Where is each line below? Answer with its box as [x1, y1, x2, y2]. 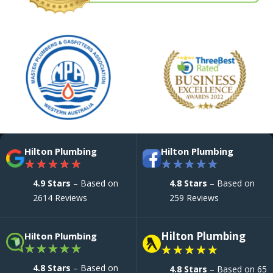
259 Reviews [169, 192, 219, 204]
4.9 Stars [33, 177, 71, 190]
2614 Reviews [33, 192, 87, 204]
